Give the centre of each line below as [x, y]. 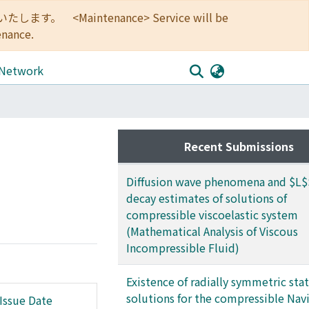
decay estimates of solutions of [207, 198]
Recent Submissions [239, 146]
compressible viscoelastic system [212, 215]
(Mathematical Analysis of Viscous [212, 231]
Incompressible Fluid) [183, 248]
